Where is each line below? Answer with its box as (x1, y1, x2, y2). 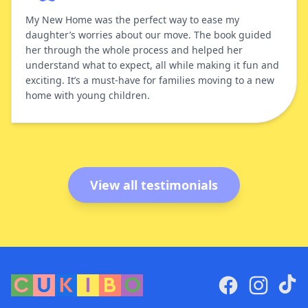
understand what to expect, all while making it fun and (25, 58, 279, 71)
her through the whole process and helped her (25, 43, 243, 56)
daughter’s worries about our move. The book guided (25, 28, 272, 41)
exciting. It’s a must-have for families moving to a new (25, 74, 274, 87)
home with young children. (25, 89, 153, 102)
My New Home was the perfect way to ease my (25, 13, 239, 26)
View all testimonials (90, 177, 218, 193)
